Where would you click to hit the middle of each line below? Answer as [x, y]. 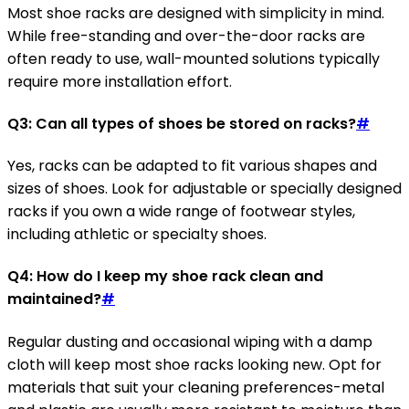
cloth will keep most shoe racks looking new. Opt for [194, 364]
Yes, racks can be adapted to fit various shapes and [192, 166]
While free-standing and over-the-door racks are [186, 36]
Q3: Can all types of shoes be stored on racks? [182, 123]
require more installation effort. [120, 81]
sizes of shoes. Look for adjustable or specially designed [204, 189]
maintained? [54, 299]
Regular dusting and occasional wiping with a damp [190, 341]
